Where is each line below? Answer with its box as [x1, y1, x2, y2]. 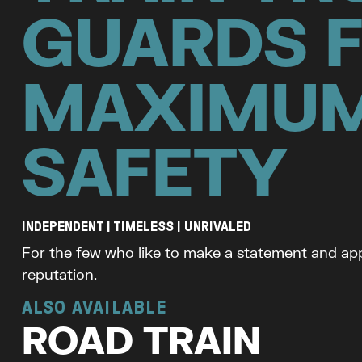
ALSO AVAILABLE [21, 296, 168, 318]
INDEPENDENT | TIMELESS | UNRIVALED [21, 218, 251, 235]
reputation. [21, 265, 97, 284]
